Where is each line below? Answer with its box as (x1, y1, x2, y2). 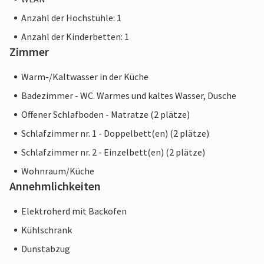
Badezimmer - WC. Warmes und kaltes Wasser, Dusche (21, 90, 236, 102)
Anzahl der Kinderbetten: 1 (21, 31, 129, 43)
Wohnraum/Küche (21, 165, 94, 177)
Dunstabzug (21, 243, 70, 255)
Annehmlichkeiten (9, 179, 101, 194)
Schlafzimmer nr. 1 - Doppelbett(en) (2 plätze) (21, 127, 209, 140)
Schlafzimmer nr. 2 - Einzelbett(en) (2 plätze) (21, 146, 205, 159)
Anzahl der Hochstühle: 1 (21, 12, 121, 24)
